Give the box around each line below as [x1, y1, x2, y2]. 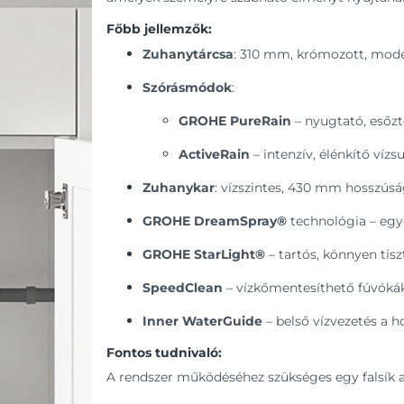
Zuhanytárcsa [142, 45, 234, 62]
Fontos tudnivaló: [106, 344, 222, 361]
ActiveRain [179, 145, 250, 162]
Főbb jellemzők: [106, 20, 212, 37]
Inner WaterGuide [142, 312, 262, 329]
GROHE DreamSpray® [142, 212, 287, 229]
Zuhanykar [142, 179, 215, 196]
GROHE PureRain [179, 112, 291, 129]
